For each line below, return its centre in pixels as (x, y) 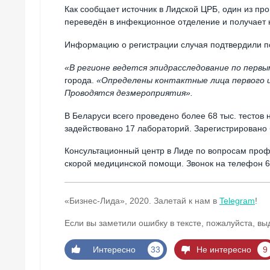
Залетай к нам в (187, 201)
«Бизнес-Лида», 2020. (109, 201)
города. (80, 80)
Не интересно (224, 250)
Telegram (237, 201)
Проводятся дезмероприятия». (129, 93)
